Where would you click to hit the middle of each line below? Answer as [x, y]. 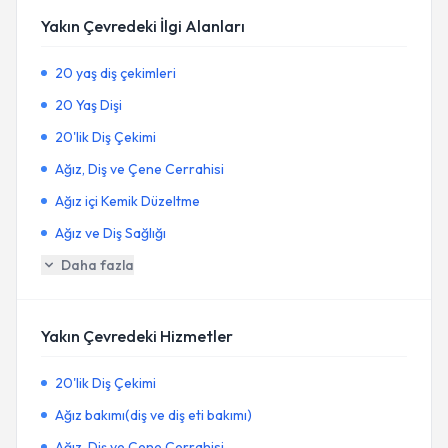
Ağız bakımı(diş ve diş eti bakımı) [153, 415]
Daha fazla [97, 265]
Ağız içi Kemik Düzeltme [127, 201]
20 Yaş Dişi [88, 105]
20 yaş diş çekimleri [115, 73]
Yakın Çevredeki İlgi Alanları [143, 26]
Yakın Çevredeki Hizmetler [137, 336]
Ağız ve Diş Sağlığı [110, 233]
